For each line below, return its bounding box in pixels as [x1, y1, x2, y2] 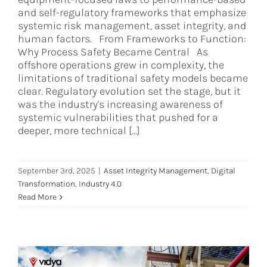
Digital [211, 166, 235, 176]
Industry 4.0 [79, 179, 122, 190]
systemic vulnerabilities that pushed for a [18, 111, 218, 125]
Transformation [18, 179, 75, 190]
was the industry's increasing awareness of [18, 98, 223, 111]
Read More [18, 192, 57, 203]
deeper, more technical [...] [18, 124, 140, 138]
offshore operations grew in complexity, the [18, 58, 224, 72]
